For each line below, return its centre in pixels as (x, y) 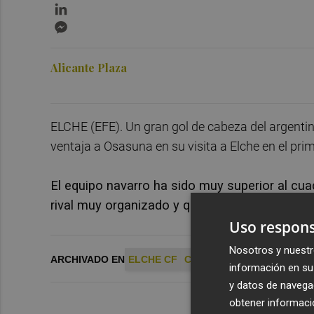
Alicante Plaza (89, 67)
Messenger (98, 23)
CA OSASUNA (217, 259)
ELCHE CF (153, 259)
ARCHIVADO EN (88, 259)
